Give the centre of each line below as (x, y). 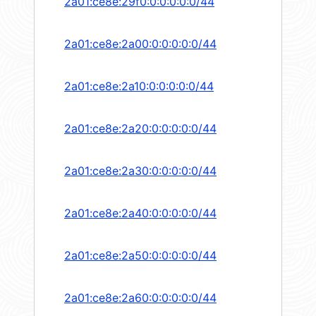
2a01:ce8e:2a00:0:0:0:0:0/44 (140, 44)
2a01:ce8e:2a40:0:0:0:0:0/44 (140, 213)
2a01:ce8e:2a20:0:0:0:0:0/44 (140, 129)
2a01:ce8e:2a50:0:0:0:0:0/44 (140, 256)
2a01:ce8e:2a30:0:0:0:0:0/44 (140, 171)
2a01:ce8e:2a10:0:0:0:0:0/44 (139, 86)
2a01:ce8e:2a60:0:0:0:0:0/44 (140, 298)
